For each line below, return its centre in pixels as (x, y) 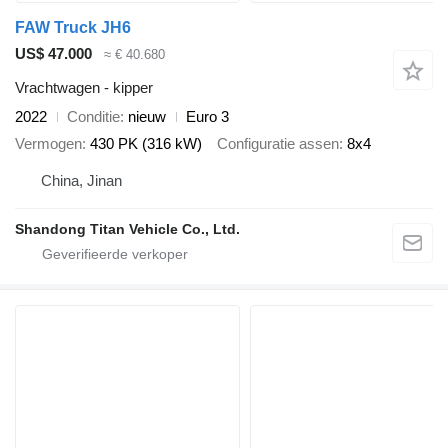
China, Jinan (81, 181)
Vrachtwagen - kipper (84, 88)
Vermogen (48, 143)
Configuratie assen (278, 143)
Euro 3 (207, 117)
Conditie (93, 117)
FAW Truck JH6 (73, 27)
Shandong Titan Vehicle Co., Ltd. (127, 229)
